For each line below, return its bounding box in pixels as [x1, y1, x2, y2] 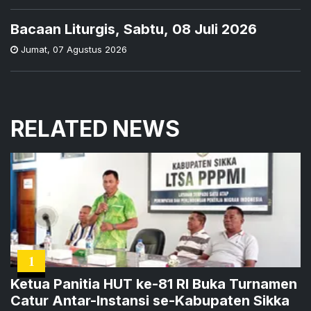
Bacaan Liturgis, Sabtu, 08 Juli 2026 [10, 21, 257, 38]
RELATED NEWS [10, 115, 180, 143]
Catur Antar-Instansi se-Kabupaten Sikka [10, 292, 289, 310]
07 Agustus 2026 [53, 44, 127, 56]
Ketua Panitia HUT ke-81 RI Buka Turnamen [10, 276, 297, 293]
